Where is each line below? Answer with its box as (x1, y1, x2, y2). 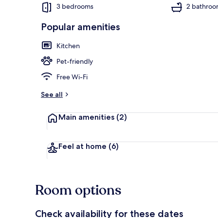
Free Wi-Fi (56, 72, 88, 81)
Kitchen (56, 41, 80, 50)
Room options (35, 181, 121, 200)
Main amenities (58, 112, 116, 122)
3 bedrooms (56, 2, 93, 11)
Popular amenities (41, 20, 120, 33)
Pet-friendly (56, 56, 93, 66)
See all (41, 90, 63, 99)
